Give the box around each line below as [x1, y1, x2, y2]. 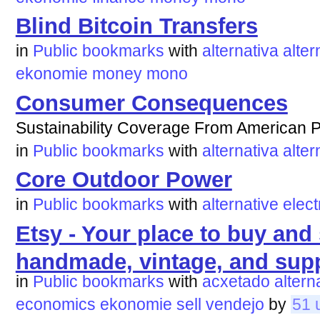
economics [15, 294, 96, 314]
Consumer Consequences [15, 90, 288, 116]
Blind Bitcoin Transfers [15, 14, 258, 39]
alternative [201, 195, 279, 214]
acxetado [201, 271, 270, 291]
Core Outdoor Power [15, 167, 232, 193]
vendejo [205, 294, 264, 314]
